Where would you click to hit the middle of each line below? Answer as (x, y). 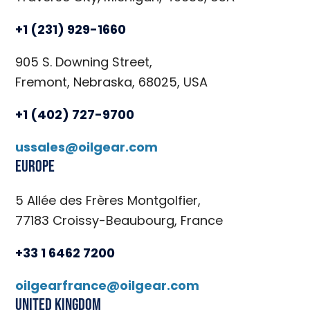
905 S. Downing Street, (84, 62)
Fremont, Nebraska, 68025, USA (112, 82)
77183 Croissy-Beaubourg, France (119, 221)
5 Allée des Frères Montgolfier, (108, 201)
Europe (35, 167)
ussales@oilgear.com (87, 147)
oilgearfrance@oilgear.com (108, 286)
